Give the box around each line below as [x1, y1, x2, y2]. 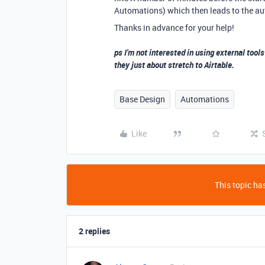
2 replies [79, 225, 110, 237]
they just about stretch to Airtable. [114, 59, 236, 70]
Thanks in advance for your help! [114, 22, 236, 33]
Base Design [119, 93, 165, 105]
